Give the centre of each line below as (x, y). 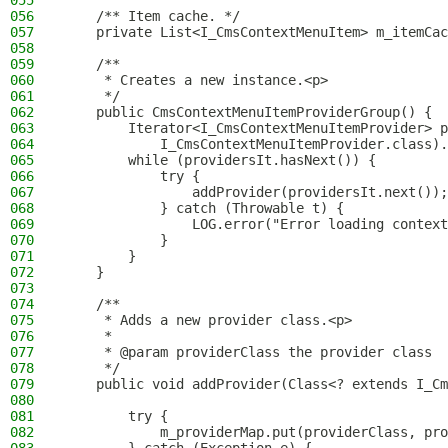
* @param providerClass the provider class (248, 352)
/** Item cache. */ (152, 16)
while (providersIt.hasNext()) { (220, 160)
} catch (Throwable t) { (204, 208)
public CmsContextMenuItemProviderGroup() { (248, 112)
